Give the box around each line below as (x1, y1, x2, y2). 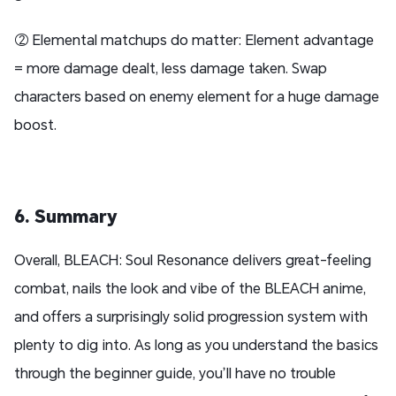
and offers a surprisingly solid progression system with (14, 307, 368, 326)
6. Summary (14, 204, 118, 228)
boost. (14, 115, 57, 134)
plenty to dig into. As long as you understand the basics (14, 335, 378, 354)
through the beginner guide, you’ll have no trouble (14, 363, 336, 383)
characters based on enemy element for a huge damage (14, 87, 379, 106)
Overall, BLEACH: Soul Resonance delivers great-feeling (14, 250, 371, 270)
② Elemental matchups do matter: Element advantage (14, 30, 374, 49)
